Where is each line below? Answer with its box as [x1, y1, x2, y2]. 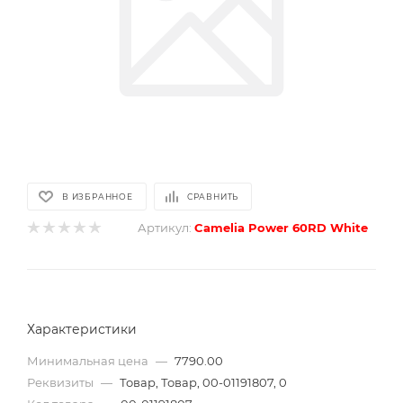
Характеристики [27, 321, 137, 337]
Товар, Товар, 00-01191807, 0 [120, 375, 287, 390]
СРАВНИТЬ [186, 192, 239, 201]
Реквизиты [27, 375, 96, 390]
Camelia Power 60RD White [194, 220, 368, 235]
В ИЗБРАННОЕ [62, 192, 133, 201]
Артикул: [138, 220, 192, 235]
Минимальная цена [27, 354, 151, 368]
